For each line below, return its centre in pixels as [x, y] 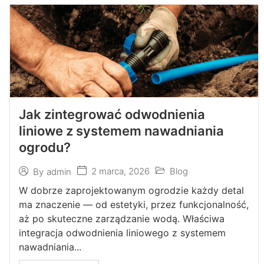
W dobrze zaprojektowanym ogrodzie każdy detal [131, 190]
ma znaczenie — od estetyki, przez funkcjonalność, [133, 204]
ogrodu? [44, 147]
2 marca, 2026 [120, 171]
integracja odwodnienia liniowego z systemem [122, 233]
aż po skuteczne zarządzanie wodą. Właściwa [121, 219]
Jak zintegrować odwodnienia [112, 114]
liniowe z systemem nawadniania [121, 131]
